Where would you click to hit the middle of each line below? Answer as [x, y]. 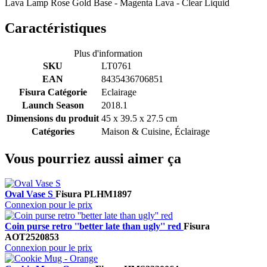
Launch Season [53, 105]
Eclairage [119, 92]
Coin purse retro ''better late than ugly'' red [94, 226]
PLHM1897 [108, 194]
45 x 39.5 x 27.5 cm [139, 118]
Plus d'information [108, 53]
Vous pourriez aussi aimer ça [93, 158]
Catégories [53, 131]
